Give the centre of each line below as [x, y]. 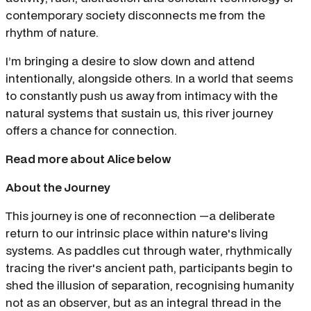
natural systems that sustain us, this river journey [139, 113]
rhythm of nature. [52, 33]
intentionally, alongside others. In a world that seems [149, 78]
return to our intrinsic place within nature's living [137, 233]
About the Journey [58, 187]
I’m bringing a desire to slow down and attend [130, 61]
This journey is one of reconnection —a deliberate [140, 216]
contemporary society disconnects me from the [135, 15]
